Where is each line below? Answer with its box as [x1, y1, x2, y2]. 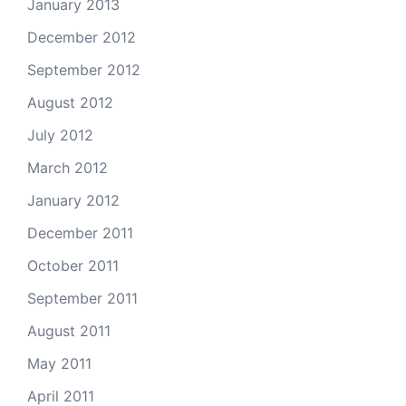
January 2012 [27, 191, 120, 209]
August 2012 [27, 93, 113, 111]
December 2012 [27, 28, 136, 46]
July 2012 [27, 126, 93, 144]
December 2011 [27, 224, 133, 242]
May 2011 [27, 354, 92, 372]
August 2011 [27, 322, 111, 340]
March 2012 [27, 159, 108, 177]
